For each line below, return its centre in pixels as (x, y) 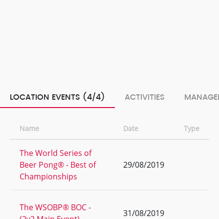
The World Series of (55, 153)
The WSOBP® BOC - (55, 207)
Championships (48, 176)
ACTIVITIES (145, 97)
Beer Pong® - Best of (58, 165)
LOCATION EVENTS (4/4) (57, 97)
